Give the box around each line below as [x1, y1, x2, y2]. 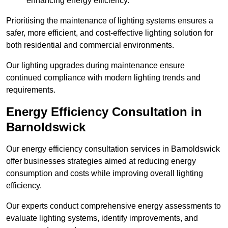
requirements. [6, 85, 55, 95]
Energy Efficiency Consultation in [6, 105, 202, 119]
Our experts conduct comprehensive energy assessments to [6, 202, 221, 211]
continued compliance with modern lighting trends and [6, 73, 201, 82]
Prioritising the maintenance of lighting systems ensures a [6, 16, 213, 25]
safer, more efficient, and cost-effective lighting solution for [6, 28, 213, 38]
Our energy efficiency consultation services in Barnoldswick [6, 145, 220, 154]
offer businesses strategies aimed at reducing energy [6, 157, 196, 166]
